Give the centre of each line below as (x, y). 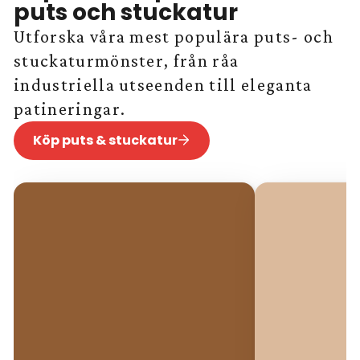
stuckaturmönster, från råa (127, 60)
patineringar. (70, 108)
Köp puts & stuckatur (105, 140)
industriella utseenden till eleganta (163, 84)
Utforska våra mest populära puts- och (174, 36)
